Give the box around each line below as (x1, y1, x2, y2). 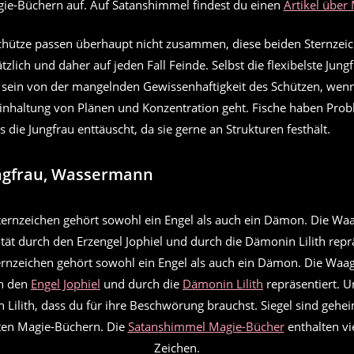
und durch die (100, 276, 183, 292)
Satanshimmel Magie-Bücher (127, 318, 284, 335)
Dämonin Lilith (183, 276, 263, 292)
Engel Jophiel (31, 276, 100, 292)
